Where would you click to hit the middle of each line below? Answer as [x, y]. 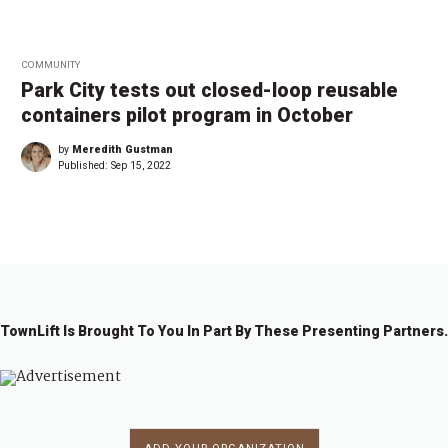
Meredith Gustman [122, 150]
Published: [84, 166]
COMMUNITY [50, 65]
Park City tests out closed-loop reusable [209, 91]
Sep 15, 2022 [141, 166]
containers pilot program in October [187, 116]
